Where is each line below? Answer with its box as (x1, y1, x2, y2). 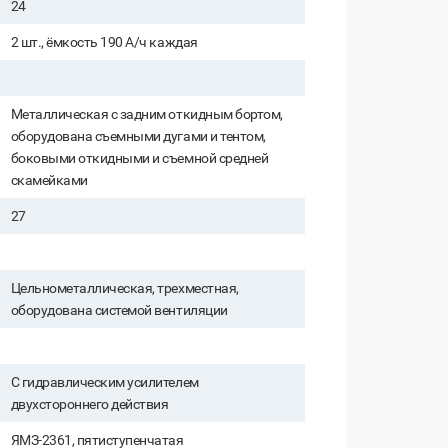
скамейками (10, 172, 88, 189)
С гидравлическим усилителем (10, 374, 199, 391)
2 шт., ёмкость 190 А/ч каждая (10, 34, 198, 51)
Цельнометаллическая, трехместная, (10, 280, 239, 297)
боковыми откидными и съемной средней (10, 150, 269, 167)
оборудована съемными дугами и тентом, (10, 128, 266, 145)
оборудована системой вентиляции (10, 302, 228, 319)
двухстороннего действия (10, 396, 169, 413)
